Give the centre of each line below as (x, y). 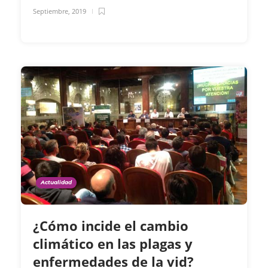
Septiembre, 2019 (60, 11)
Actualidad (56, 182)
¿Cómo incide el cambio (111, 225)
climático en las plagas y (113, 243)
